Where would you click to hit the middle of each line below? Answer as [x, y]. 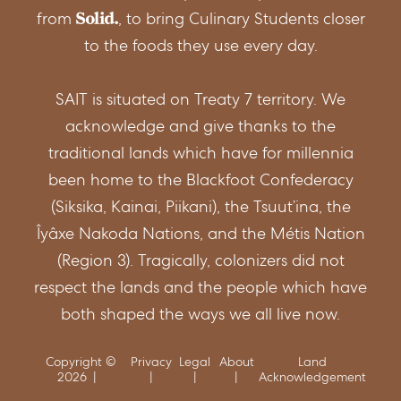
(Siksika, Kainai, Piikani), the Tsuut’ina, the [200, 206]
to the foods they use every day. [200, 45]
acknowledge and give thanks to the [200, 125]
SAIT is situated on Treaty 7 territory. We [200, 98]
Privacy [151, 361]
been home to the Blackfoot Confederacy [200, 179]
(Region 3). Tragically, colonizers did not [200, 260]
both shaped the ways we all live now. [200, 313]
